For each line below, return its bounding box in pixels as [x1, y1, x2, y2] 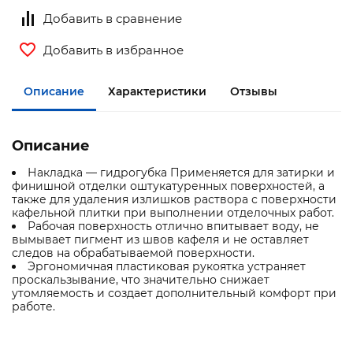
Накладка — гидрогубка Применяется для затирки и [28, 165, 335, 180]
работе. [12, 299, 55, 314]
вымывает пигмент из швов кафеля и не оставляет [12, 232, 309, 247]
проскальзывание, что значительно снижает [12, 273, 269, 288]
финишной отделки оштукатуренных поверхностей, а [12, 179, 325, 194]
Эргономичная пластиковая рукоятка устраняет [28, 259, 306, 274]
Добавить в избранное [43, 42, 184, 58]
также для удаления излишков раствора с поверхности [12, 192, 336, 207]
